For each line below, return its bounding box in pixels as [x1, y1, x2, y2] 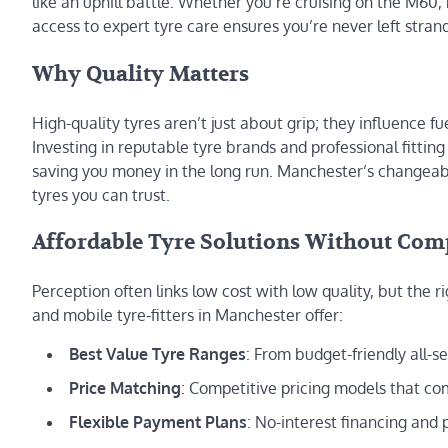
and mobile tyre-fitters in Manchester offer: [32, 305, 343, 326]
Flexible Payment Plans [69, 412, 247, 433]
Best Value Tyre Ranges [69, 344, 246, 365]
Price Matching [69, 378, 181, 399]
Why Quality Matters [32, 60, 249, 88]
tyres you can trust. [32, 184, 170, 205]
